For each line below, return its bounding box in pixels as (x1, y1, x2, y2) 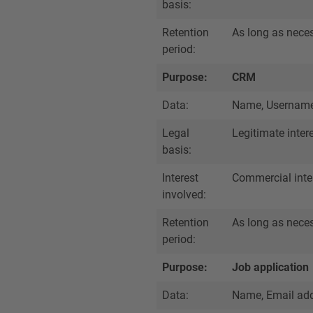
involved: (162, 188, 206, 201)
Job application (232, 261, 309, 274)
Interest (162, 171, 198, 184)
